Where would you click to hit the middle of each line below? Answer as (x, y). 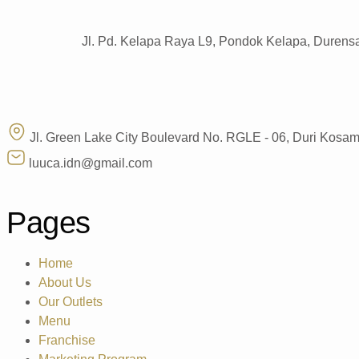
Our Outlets (71, 301)
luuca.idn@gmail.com (91, 163)
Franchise (67, 340)
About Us (65, 282)
